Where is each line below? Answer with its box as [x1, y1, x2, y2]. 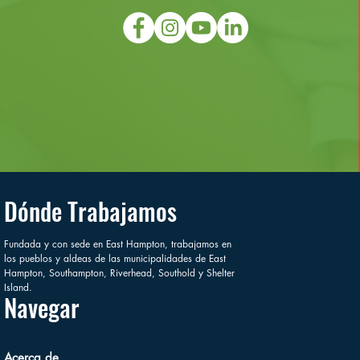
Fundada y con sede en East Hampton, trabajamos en [4, 236, 232, 251]
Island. [4, 280, 33, 294]
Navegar [4, 288, 80, 325]
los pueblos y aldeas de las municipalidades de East [4, 251, 227, 265]
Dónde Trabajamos [4, 192, 178, 229]
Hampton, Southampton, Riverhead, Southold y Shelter [4, 265, 235, 280]
